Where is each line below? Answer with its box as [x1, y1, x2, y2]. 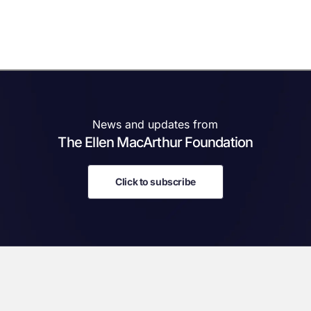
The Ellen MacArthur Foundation [66, 134, 253, 151]
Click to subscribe [115, 176, 196, 188]
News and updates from [101, 117, 219, 132]
